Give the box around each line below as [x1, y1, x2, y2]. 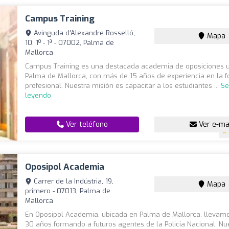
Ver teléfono [63, 120, 108, 129]
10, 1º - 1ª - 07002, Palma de [25, 38, 114, 47]
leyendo [25, 91, 52, 100]
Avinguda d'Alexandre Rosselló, [32, 29, 135, 37]
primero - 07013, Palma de [25, 187, 111, 195]
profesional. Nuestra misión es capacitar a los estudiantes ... [25, 81, 221, 90]
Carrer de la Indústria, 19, [32, 177, 114, 186]
